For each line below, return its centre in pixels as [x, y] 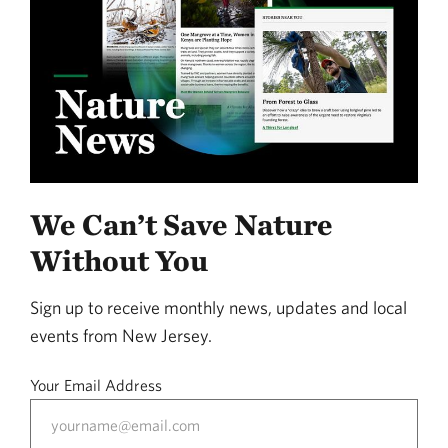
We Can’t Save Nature [181, 224]
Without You [119, 260]
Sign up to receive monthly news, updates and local [218, 308]
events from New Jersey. [121, 336]
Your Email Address [96, 385]
